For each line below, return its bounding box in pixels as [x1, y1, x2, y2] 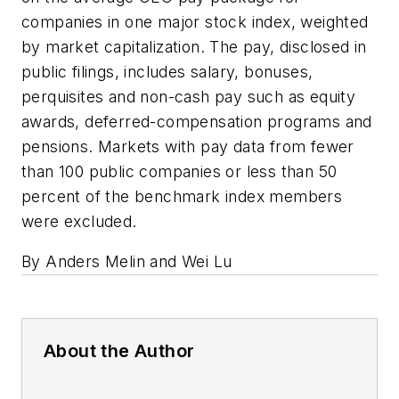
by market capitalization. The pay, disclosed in [21, 37, 367, 56]
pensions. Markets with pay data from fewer [21, 136, 354, 156]
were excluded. [21, 211, 137, 231]
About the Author [44, 340, 195, 362]
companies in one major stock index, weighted [21, 12, 369, 31]
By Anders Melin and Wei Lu [21, 252, 232, 272]
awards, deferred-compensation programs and [21, 111, 372, 131]
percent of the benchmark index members [21, 186, 343, 206]
